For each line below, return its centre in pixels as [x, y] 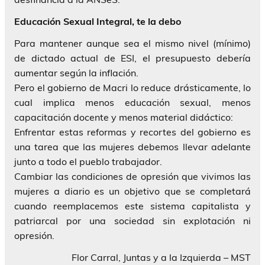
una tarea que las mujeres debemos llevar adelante [132, 146]
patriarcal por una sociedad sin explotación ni [132, 220]
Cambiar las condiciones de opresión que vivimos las [132, 176]
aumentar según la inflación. [76, 72]
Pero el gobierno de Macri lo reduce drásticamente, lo [132, 87]
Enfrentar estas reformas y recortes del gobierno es [132, 132]
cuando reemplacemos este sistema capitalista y [132, 206]
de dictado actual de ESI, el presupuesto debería [132, 58]
